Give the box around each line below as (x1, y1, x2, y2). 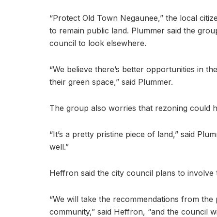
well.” (49, 141, 69, 152)
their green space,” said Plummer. (49, 77, 173, 87)
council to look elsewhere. (49, 38, 146, 48)
